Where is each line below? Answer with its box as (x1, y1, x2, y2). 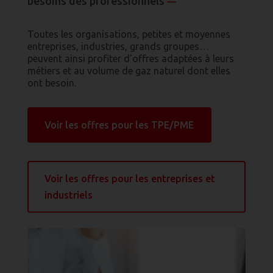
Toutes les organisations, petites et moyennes (27, 29, 230, 40)
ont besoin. (27, 77, 76, 89)
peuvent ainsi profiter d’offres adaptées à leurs (27, 53, 234, 65)
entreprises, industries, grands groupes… (27, 41, 209, 52)
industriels (44, 189, 93, 200)
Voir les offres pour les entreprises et (44, 172, 216, 184)
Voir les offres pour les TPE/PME (44, 119, 194, 130)
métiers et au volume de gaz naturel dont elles (27, 65, 230, 77)
